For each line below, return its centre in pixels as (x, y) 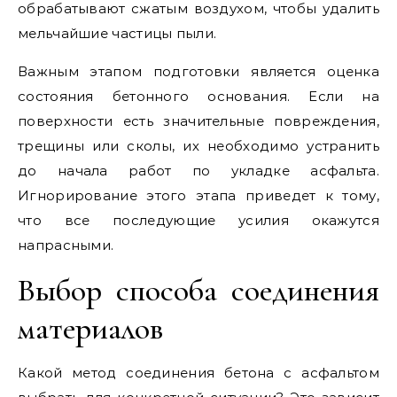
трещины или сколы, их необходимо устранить (198, 146)
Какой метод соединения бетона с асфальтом (198, 373)
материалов (90, 328)
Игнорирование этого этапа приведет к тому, (198, 195)
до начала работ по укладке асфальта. (198, 171)
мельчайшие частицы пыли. (117, 33)
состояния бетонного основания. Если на (198, 96)
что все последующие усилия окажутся (198, 220)
